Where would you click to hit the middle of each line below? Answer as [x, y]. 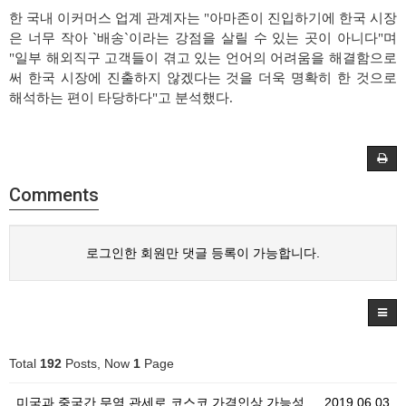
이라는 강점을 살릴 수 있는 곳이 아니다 [254, 38]
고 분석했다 [193, 98]
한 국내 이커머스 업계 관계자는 [105, 18]
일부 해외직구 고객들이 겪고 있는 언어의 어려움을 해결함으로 [206, 58]
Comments [54, 195]
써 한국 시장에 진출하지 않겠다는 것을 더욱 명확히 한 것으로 [203, 78]
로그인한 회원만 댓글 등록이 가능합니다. [203, 253]
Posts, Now [97, 363]
